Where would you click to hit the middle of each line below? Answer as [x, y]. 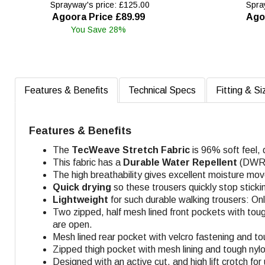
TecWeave [96, 150]
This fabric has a [88, 162]
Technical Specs [162, 90]
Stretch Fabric [156, 150]
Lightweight [80, 199]
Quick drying [83, 187]
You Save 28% [99, 29]
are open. [72, 224]
